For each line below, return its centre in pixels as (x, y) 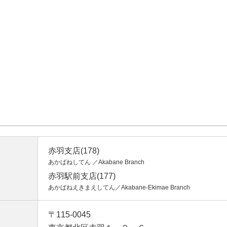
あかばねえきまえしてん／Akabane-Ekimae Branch (119, 187)
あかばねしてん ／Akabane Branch (96, 162)
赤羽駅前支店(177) (82, 176)
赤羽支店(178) (74, 151)
